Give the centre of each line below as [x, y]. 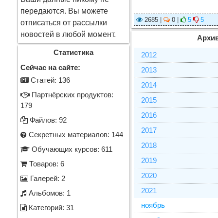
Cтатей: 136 [49, 80]
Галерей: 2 [47, 179]
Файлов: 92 [47, 120]
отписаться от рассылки [64, 23]
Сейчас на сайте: [50, 68]
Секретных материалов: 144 [75, 135]
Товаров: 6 [46, 164]
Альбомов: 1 [49, 193]
